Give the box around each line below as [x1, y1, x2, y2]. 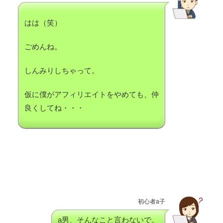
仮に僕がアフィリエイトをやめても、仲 [24, 90, 159, 99]
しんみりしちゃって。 [24, 66, 99, 75]
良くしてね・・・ [24, 104, 84, 112]
